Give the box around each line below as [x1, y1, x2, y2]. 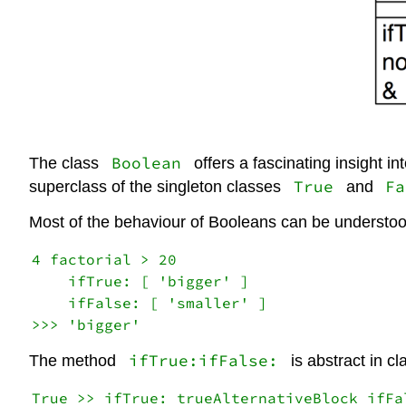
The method [29, 352, 121, 371]
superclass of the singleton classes [29, 177, 285, 196]
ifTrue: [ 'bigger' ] [32, 271, 249, 290]
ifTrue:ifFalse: [128, 351, 278, 372]
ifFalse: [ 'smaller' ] [32, 293, 267, 312]
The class [29, 153, 103, 172]
